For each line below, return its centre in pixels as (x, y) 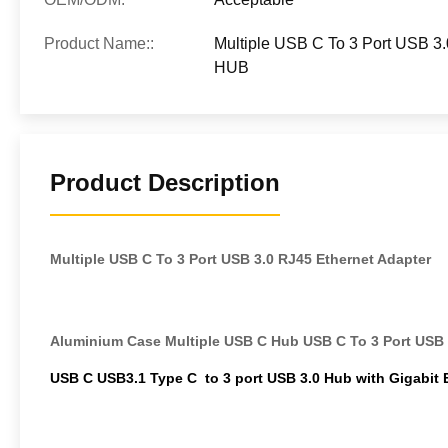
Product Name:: (99, 43)
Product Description (165, 182)
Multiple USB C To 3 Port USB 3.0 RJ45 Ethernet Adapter (240, 259)
